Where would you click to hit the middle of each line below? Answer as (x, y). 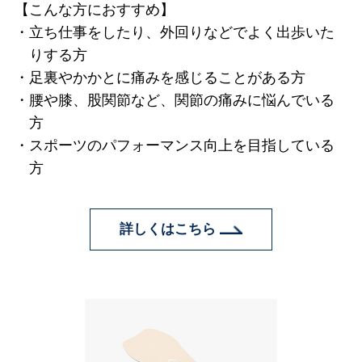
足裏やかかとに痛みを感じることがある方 (167, 78)
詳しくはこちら (170, 229)
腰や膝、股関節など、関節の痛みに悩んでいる (181, 101)
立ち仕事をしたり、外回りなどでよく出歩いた (181, 33)
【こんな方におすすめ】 (94, 10)
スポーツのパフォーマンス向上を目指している (181, 146)
